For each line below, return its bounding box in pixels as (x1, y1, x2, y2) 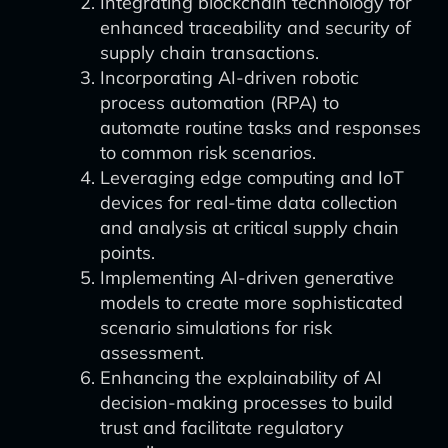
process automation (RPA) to (100, 91, 339, 114)
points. (100, 241, 155, 264)
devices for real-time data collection (100, 191, 398, 214)
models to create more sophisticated (100, 291, 403, 314)
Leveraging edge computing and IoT (100, 166, 404, 189)
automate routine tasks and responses (100, 116, 421, 139)
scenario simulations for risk (100, 316, 332, 339)
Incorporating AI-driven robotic (100, 66, 359, 89)
